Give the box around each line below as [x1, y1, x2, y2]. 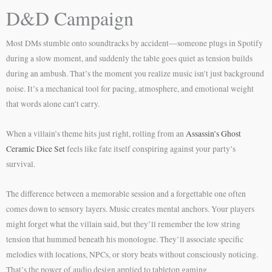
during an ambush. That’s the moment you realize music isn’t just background [6, 68, 264, 79]
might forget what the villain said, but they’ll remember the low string [6, 218, 240, 229]
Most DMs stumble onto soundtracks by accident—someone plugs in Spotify [6, 38, 263, 49]
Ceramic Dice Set [6, 143, 65, 154]
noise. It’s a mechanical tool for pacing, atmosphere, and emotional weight [6, 83, 254, 94]
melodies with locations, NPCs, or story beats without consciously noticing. [6, 248, 258, 260]
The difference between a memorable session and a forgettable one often [6, 188, 246, 199]
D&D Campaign [6, 5, 134, 31]
